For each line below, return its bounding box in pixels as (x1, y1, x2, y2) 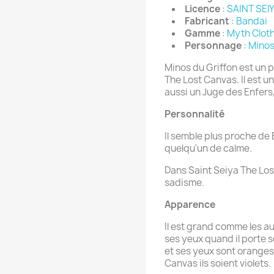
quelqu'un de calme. (165, 141, 252, 155)
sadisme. (165, 176, 204, 189)
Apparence (165, 198, 215, 211)
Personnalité (165, 107, 224, 120)
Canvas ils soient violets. (165, 256, 271, 270)
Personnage (185, 39, 242, 52)
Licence (185, 2, 220, 15)
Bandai (236, 14, 267, 28)
